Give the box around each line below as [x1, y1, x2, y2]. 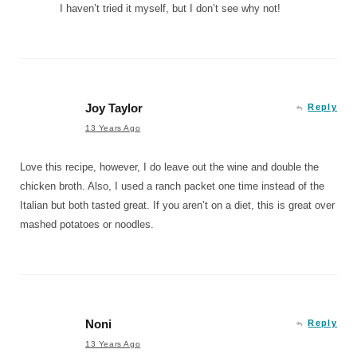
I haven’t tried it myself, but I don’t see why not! [60, 2, 280, 14]
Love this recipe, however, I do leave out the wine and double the [20, 160, 319, 173]
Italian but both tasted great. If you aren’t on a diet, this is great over [20, 198, 335, 211]
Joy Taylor [85, 100, 143, 115]
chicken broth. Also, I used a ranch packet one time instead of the [20, 179, 324, 192]
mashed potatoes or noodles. [20, 218, 154, 230]
